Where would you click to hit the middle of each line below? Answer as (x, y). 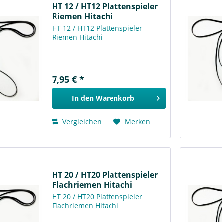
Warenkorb (115, 98)
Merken (138, 121)
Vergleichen (81, 121)
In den (83, 98)
